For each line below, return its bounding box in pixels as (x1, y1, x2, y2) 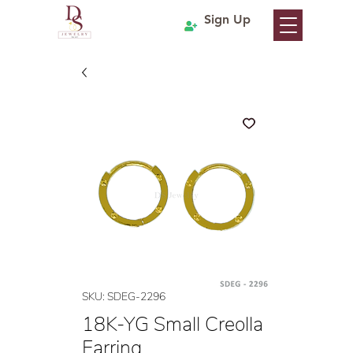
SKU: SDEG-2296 (82, 289, 165, 304)
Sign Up (204, 12, 251, 27)
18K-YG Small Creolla (82, 311, 263, 338)
